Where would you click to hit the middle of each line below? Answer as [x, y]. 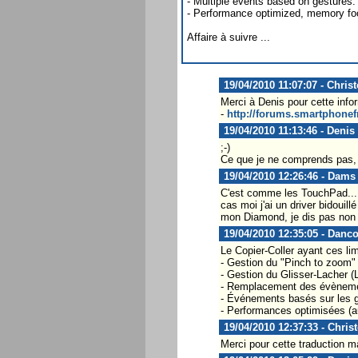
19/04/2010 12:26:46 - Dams [288, 176]
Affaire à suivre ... [229, 37]
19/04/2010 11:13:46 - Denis [287, 130]
